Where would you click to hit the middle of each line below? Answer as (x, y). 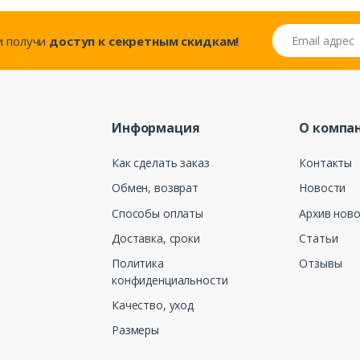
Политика (138, 263)
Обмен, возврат (155, 188)
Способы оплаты (157, 213)
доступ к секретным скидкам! (144, 41)
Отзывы (321, 263)
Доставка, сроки (156, 238)
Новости (323, 188)
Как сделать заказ (161, 163)
